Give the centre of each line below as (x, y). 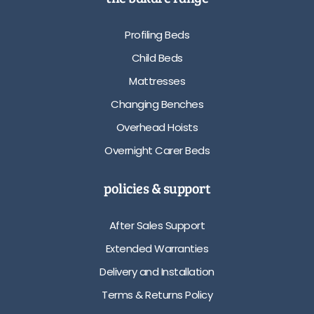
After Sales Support (157, 225)
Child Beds (157, 57)
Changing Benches (157, 104)
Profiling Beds (157, 34)
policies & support (157, 188)
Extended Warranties (157, 248)
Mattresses (157, 81)
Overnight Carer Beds (157, 150)
